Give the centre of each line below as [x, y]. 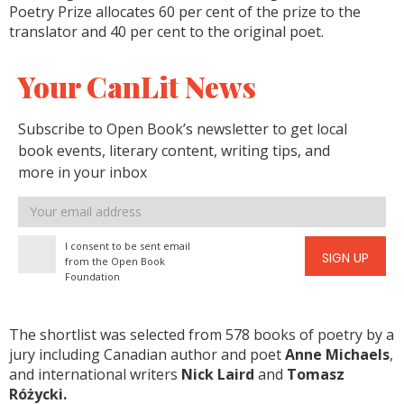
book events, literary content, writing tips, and [174, 150]
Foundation [92, 276]
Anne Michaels [337, 354]
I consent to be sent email [128, 245]
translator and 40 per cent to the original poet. [166, 31]
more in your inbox [83, 172]
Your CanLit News [137, 86]
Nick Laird [218, 374]
